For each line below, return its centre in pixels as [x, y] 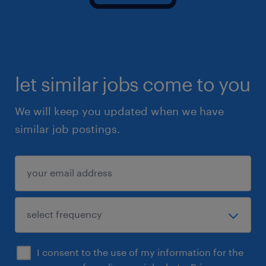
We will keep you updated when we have [119, 111]
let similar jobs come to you [132, 84]
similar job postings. [67, 129]
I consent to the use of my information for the [140, 252]
